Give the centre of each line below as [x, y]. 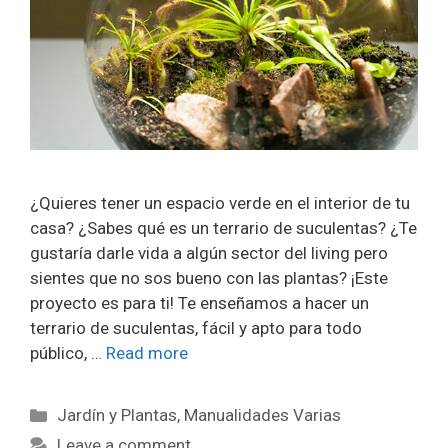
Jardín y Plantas [117, 415]
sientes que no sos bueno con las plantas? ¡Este [209, 278]
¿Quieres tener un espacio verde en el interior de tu [220, 203]
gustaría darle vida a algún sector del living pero [209, 253]
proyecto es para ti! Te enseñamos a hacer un [199, 303]
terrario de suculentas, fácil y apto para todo [196, 328]
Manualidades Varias [263, 415]
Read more [147, 353]
